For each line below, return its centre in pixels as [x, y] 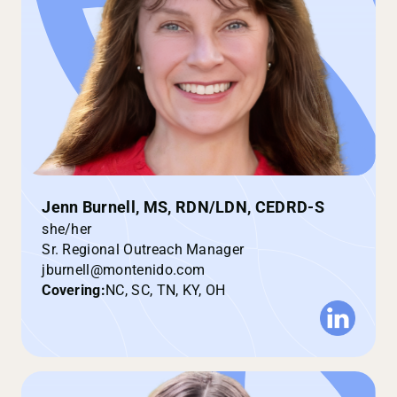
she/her [67, 230]
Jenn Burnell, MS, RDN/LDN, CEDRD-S [183, 208]
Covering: [74, 291]
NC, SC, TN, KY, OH [166, 291]
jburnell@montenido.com [124, 270]
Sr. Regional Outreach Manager [143, 250]
